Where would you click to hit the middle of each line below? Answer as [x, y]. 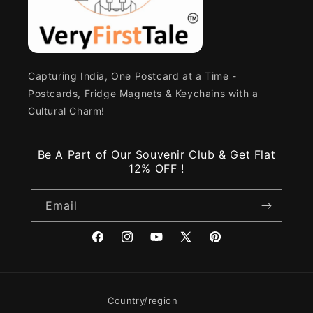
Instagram [145, 245]
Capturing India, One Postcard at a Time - [132, 76]
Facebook [115, 245]
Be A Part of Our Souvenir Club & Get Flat [156, 155]
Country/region [143, 301]
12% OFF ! [156, 169]
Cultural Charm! [66, 111]
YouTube [170, 245]
